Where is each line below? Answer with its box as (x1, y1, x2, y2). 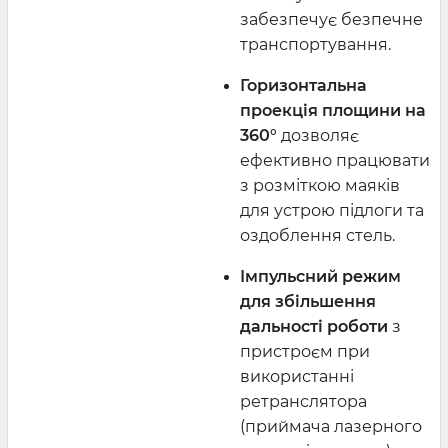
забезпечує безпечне (240, 9, 423, 29)
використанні (240, 366, 354, 386)
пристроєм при (240, 341, 370, 361)
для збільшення (240, 291, 376, 311)
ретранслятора (240, 391, 367, 411)
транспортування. (240, 34, 391, 54)
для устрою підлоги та (240, 200, 424, 220)
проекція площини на (240, 100, 426, 120)
